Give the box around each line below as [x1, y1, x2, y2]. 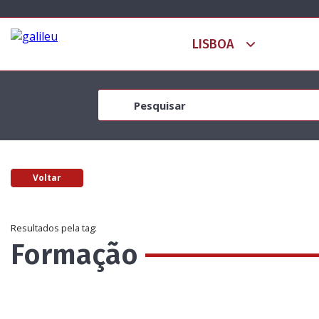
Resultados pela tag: [11, 221, 97, 234]
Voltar [33, 172, 61, 184]
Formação [11, 238, 138, 272]
